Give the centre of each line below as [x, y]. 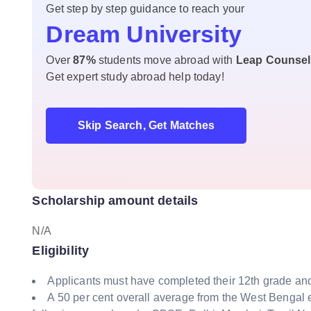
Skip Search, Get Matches [146, 125]
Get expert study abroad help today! [135, 77]
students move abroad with [166, 60]
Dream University [144, 34]
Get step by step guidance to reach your [145, 9]
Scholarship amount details [115, 201]
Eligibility [61, 251]
